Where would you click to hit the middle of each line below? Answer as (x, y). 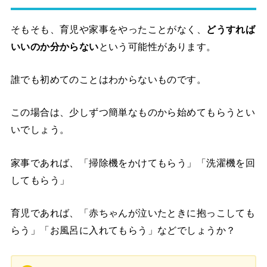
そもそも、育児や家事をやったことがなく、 (108, 29)
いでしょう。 (40, 130)
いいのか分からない (55, 46)
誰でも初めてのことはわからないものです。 (108, 80)
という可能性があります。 (157, 46)
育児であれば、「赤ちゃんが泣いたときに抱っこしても (133, 213)
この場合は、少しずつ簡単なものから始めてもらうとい (133, 112)
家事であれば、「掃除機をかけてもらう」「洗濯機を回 (133, 162)
